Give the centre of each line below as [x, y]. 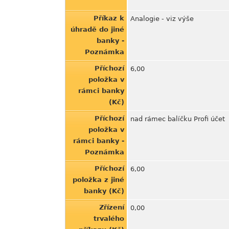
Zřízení [112, 207]
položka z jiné [98, 180]
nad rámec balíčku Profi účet [178, 119]
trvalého [109, 219]
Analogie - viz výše [162, 19]
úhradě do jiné [97, 29]
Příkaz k [109, 18]
